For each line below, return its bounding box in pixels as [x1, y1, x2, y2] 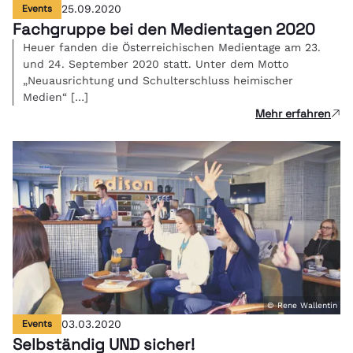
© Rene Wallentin [267, 299, 337, 310]
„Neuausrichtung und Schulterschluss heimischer [23, 73, 293, 87]
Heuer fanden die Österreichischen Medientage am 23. [23, 40, 321, 54]
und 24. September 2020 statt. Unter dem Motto [23, 57, 288, 70]
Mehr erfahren [255, 106, 331, 121]
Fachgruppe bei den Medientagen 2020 [13, 18, 315, 39]
